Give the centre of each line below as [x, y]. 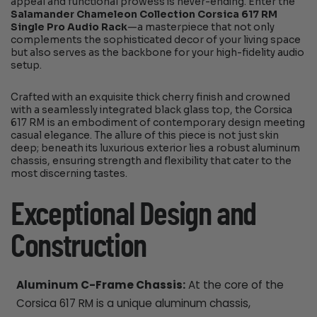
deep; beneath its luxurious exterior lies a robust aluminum [156, 149]
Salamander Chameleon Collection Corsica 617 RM [144, 14]
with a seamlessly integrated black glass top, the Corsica [152, 110]
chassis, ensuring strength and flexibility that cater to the [151, 161]
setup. [27, 65]
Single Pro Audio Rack [69, 27]
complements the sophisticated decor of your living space [156, 40]
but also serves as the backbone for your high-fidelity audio [158, 52]
